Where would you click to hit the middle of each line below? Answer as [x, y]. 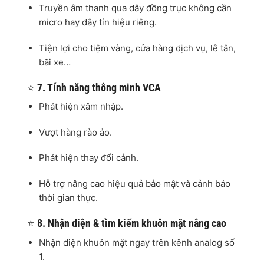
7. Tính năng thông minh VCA [99, 88]
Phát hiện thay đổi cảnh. [88, 158]
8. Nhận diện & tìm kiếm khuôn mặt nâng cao [132, 223]
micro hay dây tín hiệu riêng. [98, 22]
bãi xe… [55, 62]
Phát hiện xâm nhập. [81, 107]
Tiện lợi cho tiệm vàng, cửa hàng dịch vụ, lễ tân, [137, 48]
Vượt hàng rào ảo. [75, 132]
